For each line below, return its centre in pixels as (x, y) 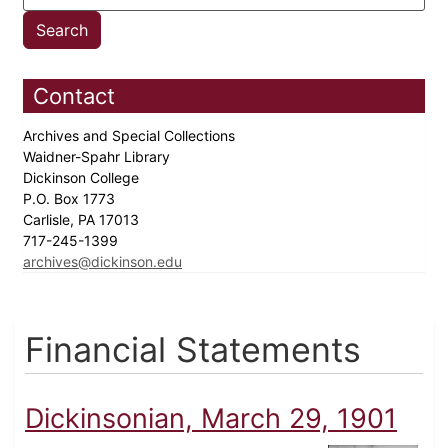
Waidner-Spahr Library (98, 157)
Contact (74, 96)
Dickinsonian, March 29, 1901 (211, 419)
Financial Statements (193, 350)
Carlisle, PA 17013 (83, 220)
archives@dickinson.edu (102, 262)
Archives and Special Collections (131, 136)
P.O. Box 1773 (71, 199)
